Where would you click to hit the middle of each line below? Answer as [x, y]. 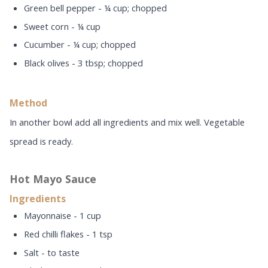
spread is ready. [41, 141]
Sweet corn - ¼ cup [62, 26]
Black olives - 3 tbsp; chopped [83, 63]
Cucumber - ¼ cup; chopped [80, 45]
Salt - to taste [52, 252]
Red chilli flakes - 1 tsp [68, 234]
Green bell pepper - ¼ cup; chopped [95, 7]
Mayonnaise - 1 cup [63, 215]
